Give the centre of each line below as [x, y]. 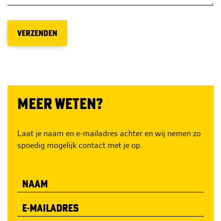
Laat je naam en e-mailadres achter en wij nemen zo [109, 133]
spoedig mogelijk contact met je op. [80, 145]
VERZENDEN [37, 33]
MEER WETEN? [60, 104]
